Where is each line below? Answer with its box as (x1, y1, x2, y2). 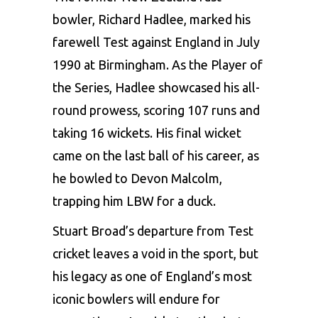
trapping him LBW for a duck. (53, 193, 216, 208)
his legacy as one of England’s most (53, 268, 252, 283)
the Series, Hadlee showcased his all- (53, 79, 260, 94)
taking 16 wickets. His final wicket (53, 125, 241, 140)
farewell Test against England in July (53, 34, 260, 49)
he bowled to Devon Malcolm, (53, 170, 222, 185)
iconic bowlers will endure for (53, 291, 220, 306)
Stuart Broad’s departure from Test (53, 223, 253, 238)
